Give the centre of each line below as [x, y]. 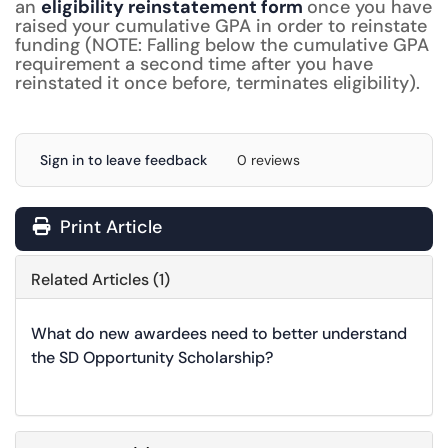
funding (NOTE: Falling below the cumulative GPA [222, 45]
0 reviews [268, 160]
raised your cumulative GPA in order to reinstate [221, 26]
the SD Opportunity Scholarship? [152, 357]
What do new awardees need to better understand [219, 333]
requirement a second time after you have [194, 64]
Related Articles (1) [100, 279]
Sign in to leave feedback [123, 160]
